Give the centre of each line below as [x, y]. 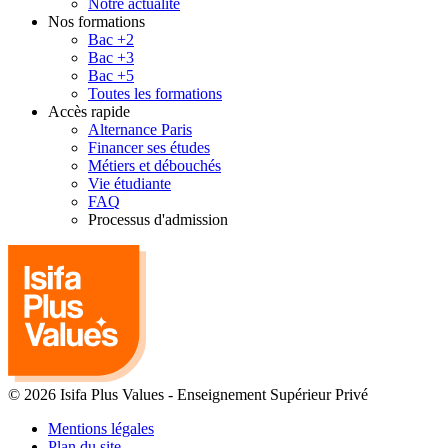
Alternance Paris [140, 130]
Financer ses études [149, 148]
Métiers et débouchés [154, 166]
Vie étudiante [129, 184]
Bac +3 [111, 58]
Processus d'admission [158, 220]
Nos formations [96, 22]
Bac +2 [111, 40]
